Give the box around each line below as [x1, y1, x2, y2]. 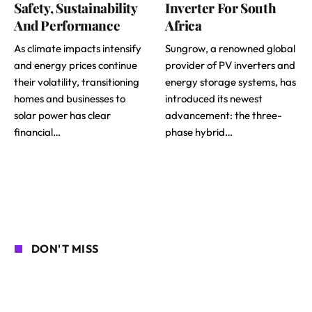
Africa [165, 16, 202, 35]
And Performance [14, 16, 120, 35]
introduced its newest [165, 92, 263, 106]
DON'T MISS [31, 242, 99, 256]
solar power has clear [14, 109, 111, 123]
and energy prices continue [14, 58, 137, 72]
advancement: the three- [165, 109, 282, 123]
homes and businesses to [14, 92, 125, 106]
